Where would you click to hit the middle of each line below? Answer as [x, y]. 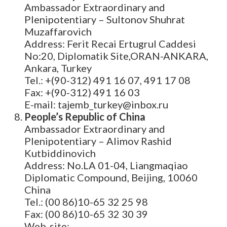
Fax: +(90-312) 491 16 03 [82, 92]
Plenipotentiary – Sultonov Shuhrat [105, 20]
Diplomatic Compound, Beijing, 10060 [111, 178]
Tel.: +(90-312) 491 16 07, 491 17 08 [107, 80]
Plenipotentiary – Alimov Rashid [98, 141]
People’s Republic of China [85, 117]
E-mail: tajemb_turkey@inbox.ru [96, 105]
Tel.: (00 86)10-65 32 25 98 [86, 202]
